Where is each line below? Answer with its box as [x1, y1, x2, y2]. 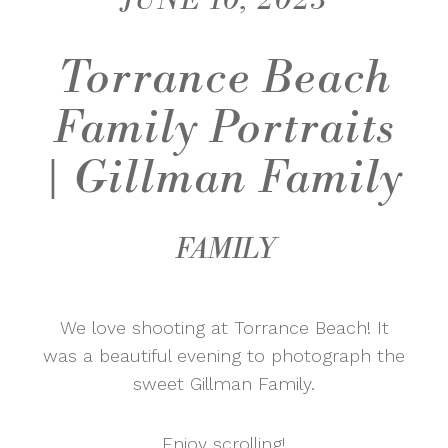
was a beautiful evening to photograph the [43, 345, 405, 367]
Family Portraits [52, 101, 396, 157]
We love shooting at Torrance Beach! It [59, 317, 389, 339]
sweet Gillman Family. [133, 373, 315, 395]
